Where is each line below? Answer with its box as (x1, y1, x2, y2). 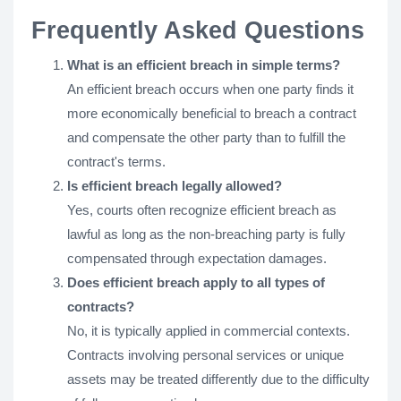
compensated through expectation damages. (67, 251, 327, 266)
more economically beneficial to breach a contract (67, 106, 356, 121)
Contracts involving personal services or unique (67, 347, 344, 363)
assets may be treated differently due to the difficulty (67, 371, 370, 387)
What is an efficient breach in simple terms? (67, 57, 340, 73)
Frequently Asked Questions (31, 17, 364, 44)
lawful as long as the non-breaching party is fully (67, 226, 346, 242)
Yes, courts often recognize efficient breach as (67, 202, 337, 218)
